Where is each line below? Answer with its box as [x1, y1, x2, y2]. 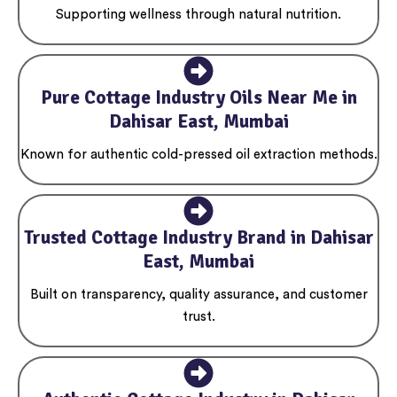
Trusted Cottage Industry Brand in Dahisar [23, 225, 374, 249]
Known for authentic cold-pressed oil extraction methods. [19, 147, 378, 161]
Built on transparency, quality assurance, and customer [29, 288, 368, 302]
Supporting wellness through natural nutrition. [56, 7, 341, 21]
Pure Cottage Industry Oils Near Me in [40, 85, 357, 109]
